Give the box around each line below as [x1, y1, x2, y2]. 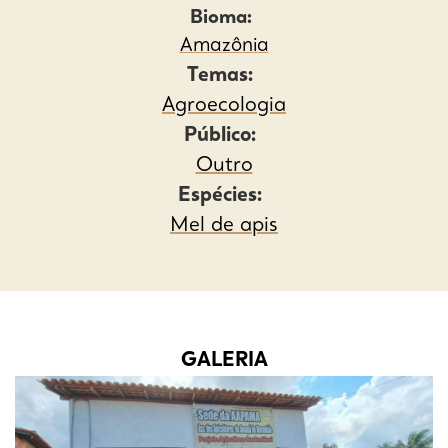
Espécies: [178, 186, 270, 207]
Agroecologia [162, 96, 286, 117]
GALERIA [180, 351, 268, 372]
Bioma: [189, 9, 259, 29]
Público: [184, 126, 264, 147]
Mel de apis [170, 216, 278, 237]
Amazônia [179, 37, 269, 57]
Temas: [187, 66, 261, 87]
